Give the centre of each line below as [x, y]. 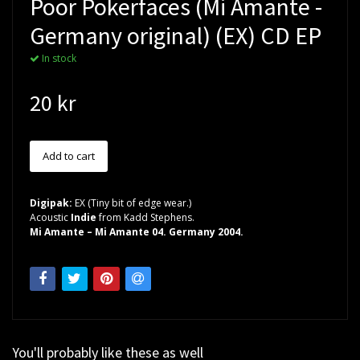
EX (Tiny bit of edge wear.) [133, 202]
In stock [58, 58]
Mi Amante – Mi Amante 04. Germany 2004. [138, 231]
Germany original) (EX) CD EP [176, 35]
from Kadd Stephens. [145, 217]
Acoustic [50, 217]
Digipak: [52, 202]
